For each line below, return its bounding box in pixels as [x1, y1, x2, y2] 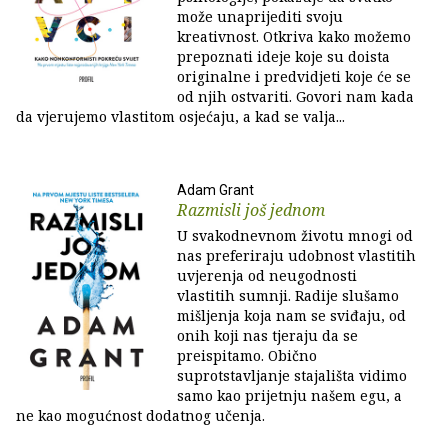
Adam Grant [177, 182, 254, 198]
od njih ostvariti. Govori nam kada [177, 87, 414, 106]
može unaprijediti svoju [177, 7, 343, 26]
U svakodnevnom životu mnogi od [177, 226, 413, 245]
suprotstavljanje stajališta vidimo [177, 366, 407, 385]
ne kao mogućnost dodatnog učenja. [16, 406, 269, 425]
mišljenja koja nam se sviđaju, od [177, 306, 406, 325]
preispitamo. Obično [177, 346, 317, 365]
